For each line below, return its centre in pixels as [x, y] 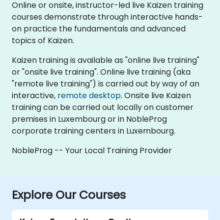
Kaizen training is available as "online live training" [106, 60]
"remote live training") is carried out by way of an [106, 83]
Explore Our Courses [69, 194]
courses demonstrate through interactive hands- [107, 17]
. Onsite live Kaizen [156, 95]
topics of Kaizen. [43, 40]
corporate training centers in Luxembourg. [94, 131]
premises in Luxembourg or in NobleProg [89, 119]
